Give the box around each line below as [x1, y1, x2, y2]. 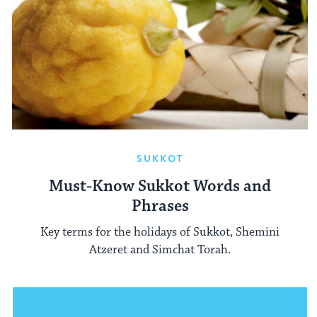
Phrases [131, 196, 189, 217]
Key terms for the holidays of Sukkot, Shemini [40, 224, 279, 240]
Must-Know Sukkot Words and [49, 176, 271, 197]
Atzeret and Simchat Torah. [89, 241, 231, 258]
